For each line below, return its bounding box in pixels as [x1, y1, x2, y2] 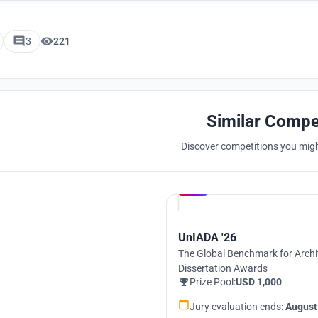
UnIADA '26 [178, 231, 236, 244]
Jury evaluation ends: [190, 301, 285, 312]
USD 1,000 [236, 276, 282, 287]
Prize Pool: [190, 276, 236, 287]
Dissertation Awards [178, 263, 268, 274]
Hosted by [214, 172, 253, 182]
